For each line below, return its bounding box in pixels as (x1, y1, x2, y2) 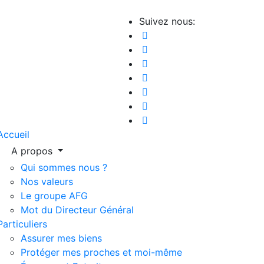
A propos (11, 145, 55, 157)
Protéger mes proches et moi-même (20, 246, 182, 258)
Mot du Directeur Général (20, 204, 134, 216)
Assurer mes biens (20, 232, 102, 244)
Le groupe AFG (20, 190, 88, 202)
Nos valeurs (20, 176, 73, 187)
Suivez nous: (139, 15, 195, 27)
